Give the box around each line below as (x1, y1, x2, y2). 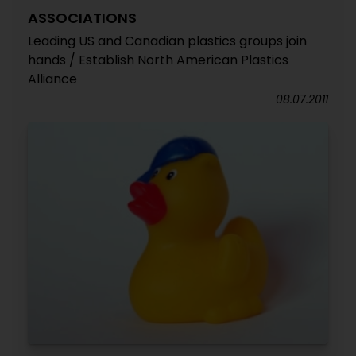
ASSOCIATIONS (28, 7, 137, 28)
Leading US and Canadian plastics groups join (28, 31, 307, 50)
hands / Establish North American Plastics (28, 50, 288, 69)
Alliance (28, 69, 77, 88)
